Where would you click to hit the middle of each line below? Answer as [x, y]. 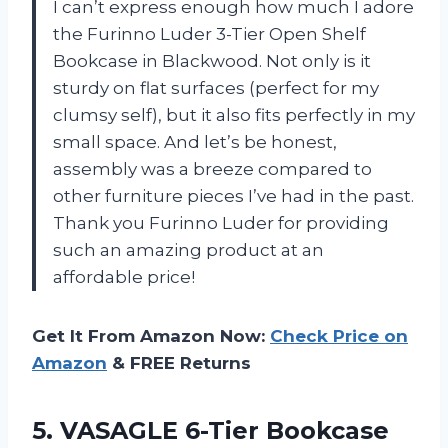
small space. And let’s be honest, [195, 141]
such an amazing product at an [188, 249]
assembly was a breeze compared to [212, 168]
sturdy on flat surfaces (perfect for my [216, 87]
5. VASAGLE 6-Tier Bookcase [210, 430]
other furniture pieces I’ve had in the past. [233, 195]
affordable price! [124, 276]
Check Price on [339, 335]
